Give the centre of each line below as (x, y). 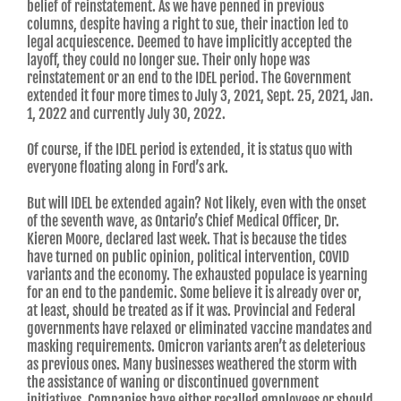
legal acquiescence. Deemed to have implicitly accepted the (189, 43)
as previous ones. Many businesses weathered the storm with (192, 365)
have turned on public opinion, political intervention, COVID (188, 257)
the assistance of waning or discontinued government (173, 383)
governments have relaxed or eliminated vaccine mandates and (200, 329)
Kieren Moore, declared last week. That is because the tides (187, 239)
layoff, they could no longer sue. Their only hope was (168, 60)
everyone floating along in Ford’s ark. (128, 168)
